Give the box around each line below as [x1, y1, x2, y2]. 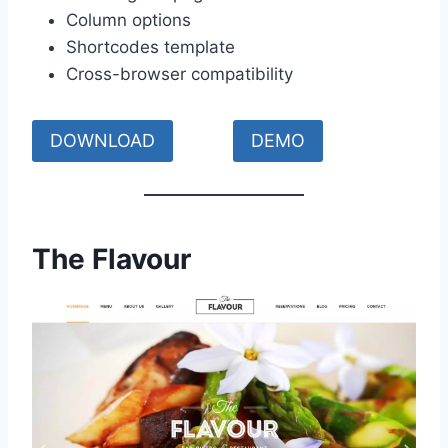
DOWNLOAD [50, 130, 155, 152]
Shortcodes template [66, 37, 235, 58]
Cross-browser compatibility [66, 64, 293, 85]
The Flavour [32, 242, 191, 277]
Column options [66, 10, 191, 31]
